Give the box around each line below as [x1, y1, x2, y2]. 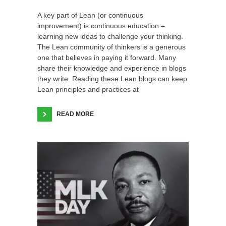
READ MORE [56, 110, 94, 118]
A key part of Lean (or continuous [37, 11, 143, 20]
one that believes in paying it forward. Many [37, 53, 176, 62]
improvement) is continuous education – [37, 22, 165, 30]
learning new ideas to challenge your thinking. [37, 32, 183, 41]
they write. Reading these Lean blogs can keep [37, 75, 187, 83]
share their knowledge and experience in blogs [37, 64, 186, 73]
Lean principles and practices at [37, 85, 139, 94]
